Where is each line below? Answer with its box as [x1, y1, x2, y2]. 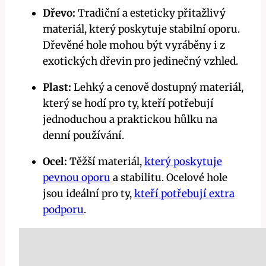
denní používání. [43, 129, 124, 142]
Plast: [43, 81, 71, 94]
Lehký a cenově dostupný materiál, [71, 81, 243, 94]
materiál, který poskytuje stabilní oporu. [43, 23, 240, 36]
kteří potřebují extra [134, 187, 235, 201]
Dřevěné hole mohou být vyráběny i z [43, 39, 225, 52]
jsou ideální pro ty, [43, 187, 134, 201]
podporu [43, 203, 84, 217]
